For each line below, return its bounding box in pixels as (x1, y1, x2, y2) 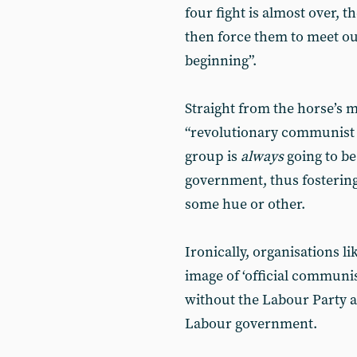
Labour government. (185, 315, 317, 333)
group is (185, 147, 241, 166)
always (241, 147, 284, 166)
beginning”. (185, 52, 257, 70)
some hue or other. (185, 195, 305, 214)
